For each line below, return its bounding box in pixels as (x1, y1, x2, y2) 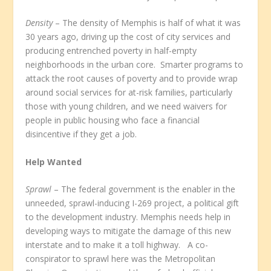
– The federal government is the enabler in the (54, 183, 236, 195)
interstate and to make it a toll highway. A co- (25, 239, 209, 251)
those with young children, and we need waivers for (25, 100, 227, 113)
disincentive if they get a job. (25, 128, 137, 140)
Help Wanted (25, 155, 82, 168)
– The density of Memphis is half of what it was (55, 17, 241, 29)
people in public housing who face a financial (25, 114, 200, 126)
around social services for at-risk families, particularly (25, 87, 233, 99)
